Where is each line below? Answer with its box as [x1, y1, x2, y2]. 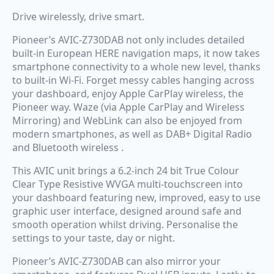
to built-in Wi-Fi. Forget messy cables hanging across [12, 73, 254, 87]
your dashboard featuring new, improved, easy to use [12, 190, 261, 204]
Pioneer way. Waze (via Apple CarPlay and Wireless [12, 100, 245, 114]
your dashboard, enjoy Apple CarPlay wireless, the [12, 86, 243, 100]
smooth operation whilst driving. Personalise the [12, 217, 238, 231]
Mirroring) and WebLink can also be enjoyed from [12, 113, 242, 127]
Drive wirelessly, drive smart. [12, 9, 144, 23]
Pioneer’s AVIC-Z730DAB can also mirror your [12, 254, 221, 268]
